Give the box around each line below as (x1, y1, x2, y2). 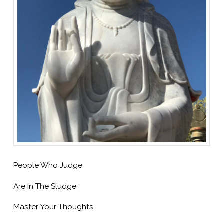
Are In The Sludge (13, 181, 76, 191)
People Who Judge (13, 161, 82, 170)
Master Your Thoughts (13, 202, 93, 212)
